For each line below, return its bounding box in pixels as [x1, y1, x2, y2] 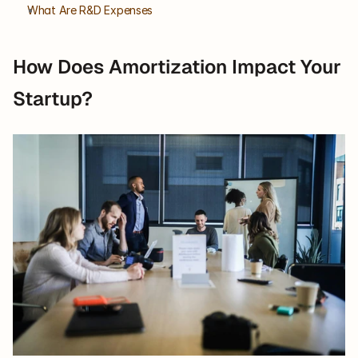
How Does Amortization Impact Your [13, 54, 341, 80]
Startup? [13, 86, 93, 112]
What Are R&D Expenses [27, 3, 153, 18]
